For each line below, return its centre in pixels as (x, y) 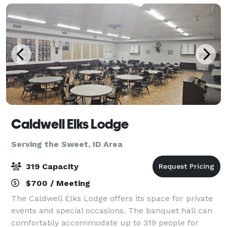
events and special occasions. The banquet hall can (112, 210)
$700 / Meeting (57, 183)
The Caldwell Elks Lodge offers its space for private (112, 198)
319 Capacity (51, 166)
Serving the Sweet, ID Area (67, 144)
